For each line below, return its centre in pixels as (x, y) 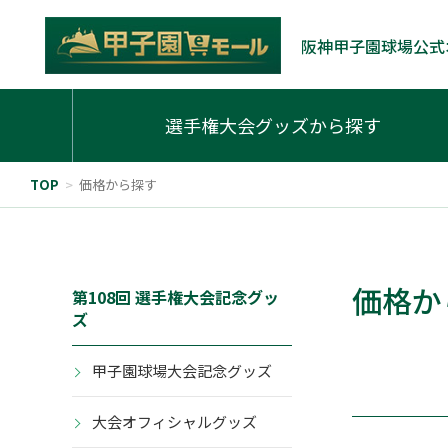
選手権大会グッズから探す (272, 125)
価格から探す (118, 185)
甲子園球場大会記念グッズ (182, 371)
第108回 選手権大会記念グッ (175, 297)
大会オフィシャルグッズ (174, 422)
